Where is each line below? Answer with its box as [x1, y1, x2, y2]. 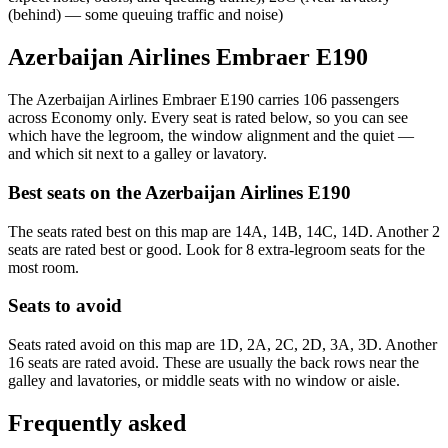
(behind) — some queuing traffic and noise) [8, 6, 283, 24]
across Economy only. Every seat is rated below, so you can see [8, 109, 408, 127]
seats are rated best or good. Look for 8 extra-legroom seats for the [8, 240, 425, 258]
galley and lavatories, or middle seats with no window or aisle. [8, 372, 400, 390]
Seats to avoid [8, 295, 122, 317]
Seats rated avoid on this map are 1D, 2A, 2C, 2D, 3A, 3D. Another [8, 336, 437, 354]
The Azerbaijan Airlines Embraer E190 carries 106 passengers [8, 91, 399, 109]
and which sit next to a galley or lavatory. [8, 145, 267, 163]
